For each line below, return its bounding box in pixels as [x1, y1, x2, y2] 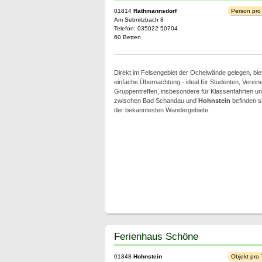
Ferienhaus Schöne [113, 230, 198, 242]
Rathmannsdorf [133, 8, 177, 14]
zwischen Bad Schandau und [113, 97, 198, 104]
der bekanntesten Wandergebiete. [113, 106, 210, 113]
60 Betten [113, 34, 141, 40]
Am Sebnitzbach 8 [113, 16, 164, 23]
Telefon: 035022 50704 [113, 25, 178, 32]
